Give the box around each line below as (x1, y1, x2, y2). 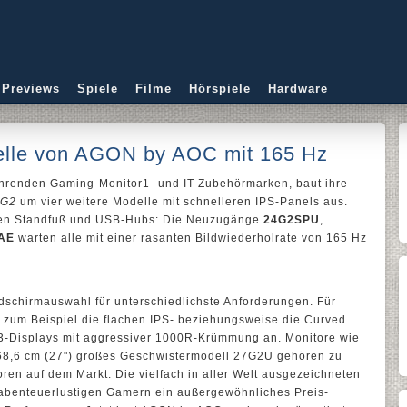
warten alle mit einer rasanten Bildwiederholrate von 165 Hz (15, 232, 367, 244)
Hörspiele (189, 82, 251, 95)
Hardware (268, 82, 328, 95)
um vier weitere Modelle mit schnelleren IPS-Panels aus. (16, 195, 348, 208)
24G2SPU (263, 213, 320, 226)
